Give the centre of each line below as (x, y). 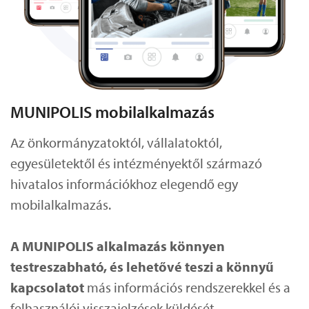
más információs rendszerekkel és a (187, 287)
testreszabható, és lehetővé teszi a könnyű (142, 266)
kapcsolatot (47, 287)
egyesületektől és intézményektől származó (136, 163)
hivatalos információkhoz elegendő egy (124, 183)
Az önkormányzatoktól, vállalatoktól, (116, 142)
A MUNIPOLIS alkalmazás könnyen (118, 246)
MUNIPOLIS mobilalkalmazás (112, 111)
